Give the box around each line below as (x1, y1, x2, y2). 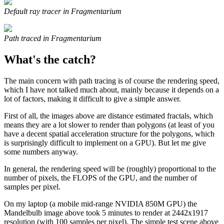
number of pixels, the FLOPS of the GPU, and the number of (4, 173, 197, 182)
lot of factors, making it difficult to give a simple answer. (4, 94, 181, 103)
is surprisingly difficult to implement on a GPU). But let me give (4, 138, 206, 147)
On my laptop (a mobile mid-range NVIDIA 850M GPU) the (4, 199, 197, 208)
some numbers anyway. (4, 147, 78, 156)
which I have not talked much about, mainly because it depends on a (4, 85, 219, 94)
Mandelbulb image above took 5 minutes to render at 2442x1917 (4, 208, 208, 217)
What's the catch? (4, 52, 96, 66)
